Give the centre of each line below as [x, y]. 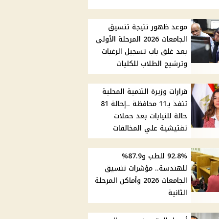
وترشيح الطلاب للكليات [152, 64]
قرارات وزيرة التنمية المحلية [145, 92]
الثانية [178, 193]
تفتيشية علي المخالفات [150, 129]
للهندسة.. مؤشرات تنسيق [146, 169]
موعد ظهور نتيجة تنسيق [148, 27]
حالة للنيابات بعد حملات [151, 116]
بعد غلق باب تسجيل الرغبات [145, 52]
